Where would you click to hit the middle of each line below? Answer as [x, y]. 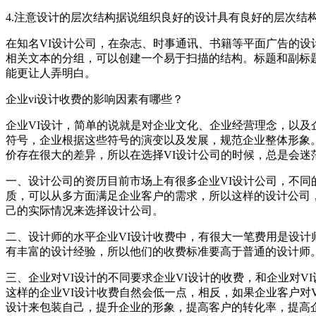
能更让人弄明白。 [51, 73]
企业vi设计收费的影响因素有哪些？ [95, 99]
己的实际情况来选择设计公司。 [85, 210]
